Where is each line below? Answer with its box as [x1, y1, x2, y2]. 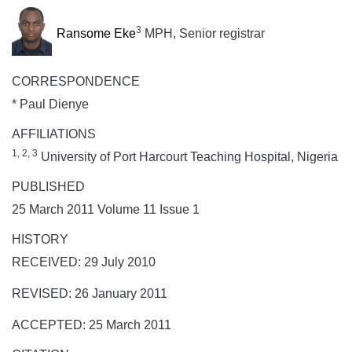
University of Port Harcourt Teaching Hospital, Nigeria [38, 149, 338, 163]
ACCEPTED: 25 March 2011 [12, 317, 171, 332]
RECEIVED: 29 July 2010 [12, 255, 156, 269]
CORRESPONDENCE [12, 74, 140, 88]
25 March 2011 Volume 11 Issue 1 [12, 202, 200, 216]
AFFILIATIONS [12, 126, 96, 141]
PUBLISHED [12, 179, 85, 193]
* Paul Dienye [12, 97, 89, 111]
